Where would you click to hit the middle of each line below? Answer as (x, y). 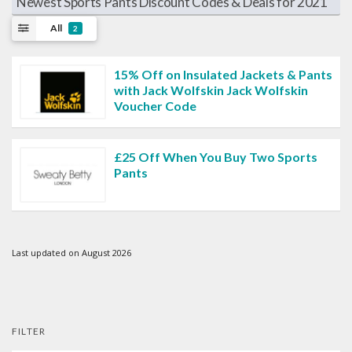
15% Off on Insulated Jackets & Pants (223, 74)
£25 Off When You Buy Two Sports (216, 157)
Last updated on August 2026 (71, 253)
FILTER (29, 332)
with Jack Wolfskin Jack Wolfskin (211, 90)
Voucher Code (155, 105)
